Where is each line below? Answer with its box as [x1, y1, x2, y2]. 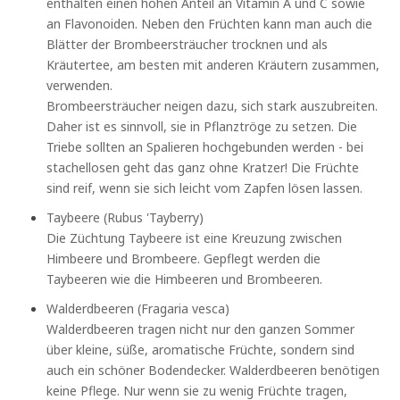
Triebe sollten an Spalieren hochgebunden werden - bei [46, 137, 364, 155]
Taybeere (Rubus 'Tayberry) [46, 208, 204, 226]
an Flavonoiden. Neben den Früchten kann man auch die [46, 14, 373, 32]
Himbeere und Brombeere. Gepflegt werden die [46, 249, 321, 267]
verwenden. [46, 76, 113, 94]
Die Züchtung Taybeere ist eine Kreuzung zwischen [46, 229, 343, 246]
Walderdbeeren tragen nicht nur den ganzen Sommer [46, 320, 355, 337]
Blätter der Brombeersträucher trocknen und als [46, 35, 329, 53]
